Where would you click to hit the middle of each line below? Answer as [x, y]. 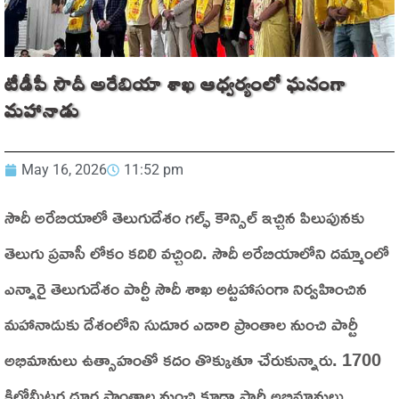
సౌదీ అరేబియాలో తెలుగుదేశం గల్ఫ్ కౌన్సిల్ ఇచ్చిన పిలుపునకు [184, 216]
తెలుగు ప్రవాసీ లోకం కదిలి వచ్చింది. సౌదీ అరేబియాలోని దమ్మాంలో [197, 252]
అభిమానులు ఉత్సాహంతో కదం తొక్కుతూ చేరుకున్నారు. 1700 [193, 358]
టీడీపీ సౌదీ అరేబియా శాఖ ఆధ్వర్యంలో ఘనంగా [175, 88]
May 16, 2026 [64, 169]
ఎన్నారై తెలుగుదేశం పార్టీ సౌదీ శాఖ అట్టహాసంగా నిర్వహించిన [186, 287]
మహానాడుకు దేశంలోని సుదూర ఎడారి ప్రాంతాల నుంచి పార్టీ [181, 323]
